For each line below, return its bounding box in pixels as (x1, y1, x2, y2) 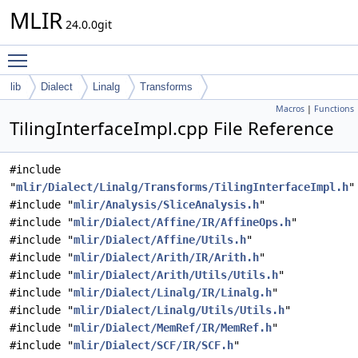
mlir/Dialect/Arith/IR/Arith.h (74, 251, 259, 264)
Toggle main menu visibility (35, 46, 183, 61)
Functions (314, 103, 354, 114)
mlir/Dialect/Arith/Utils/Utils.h (74, 268, 278, 281)
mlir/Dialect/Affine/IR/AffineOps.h (74, 216, 291, 229)
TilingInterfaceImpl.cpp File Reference (10, 116, 334, 141)
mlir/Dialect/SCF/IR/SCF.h (74, 339, 233, 352)
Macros (276, 103, 304, 114)
